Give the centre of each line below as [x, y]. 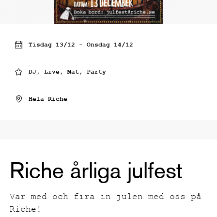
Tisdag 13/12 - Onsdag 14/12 [81, 45]
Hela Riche [48, 99]
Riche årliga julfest [96, 170]
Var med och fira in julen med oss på [106, 198]
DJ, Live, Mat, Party [67, 72]
